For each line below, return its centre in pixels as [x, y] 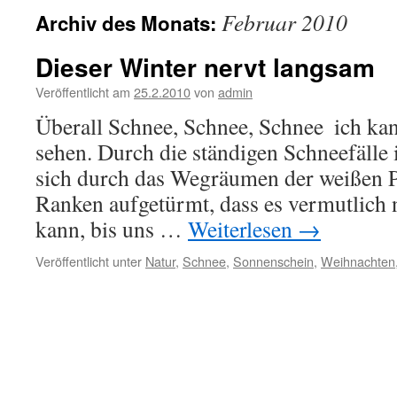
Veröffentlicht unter [89, 261]
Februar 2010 [284, 22]
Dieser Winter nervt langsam [205, 67]
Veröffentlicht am [83, 92]
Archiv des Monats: [128, 23]
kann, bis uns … [112, 229]
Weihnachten [358, 261]
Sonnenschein [273, 261]
